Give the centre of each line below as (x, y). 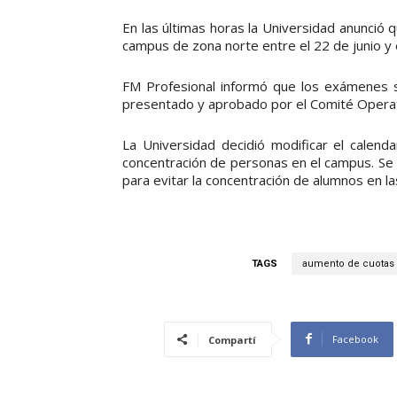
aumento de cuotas (348, 263)
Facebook (355, 339)
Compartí (232, 339)
